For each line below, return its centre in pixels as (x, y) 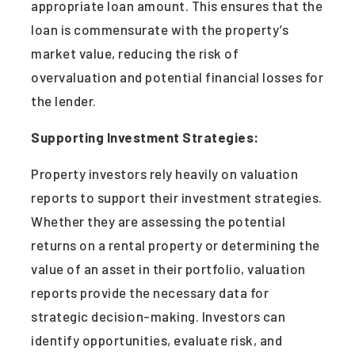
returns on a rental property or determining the (176, 244)
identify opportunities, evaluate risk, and (157, 340)
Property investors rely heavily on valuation (164, 173)
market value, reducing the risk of (135, 53)
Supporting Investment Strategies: (145, 137)
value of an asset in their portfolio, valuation (168, 268)
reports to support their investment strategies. (177, 197)
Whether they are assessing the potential (158, 221)
